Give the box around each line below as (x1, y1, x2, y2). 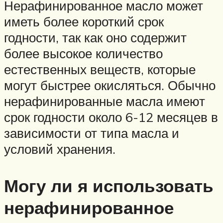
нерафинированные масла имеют (4, 93, 205, 110)
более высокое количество (4, 45, 163, 62)
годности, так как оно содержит (4, 29, 187, 46)
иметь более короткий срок (4, 13, 164, 30)
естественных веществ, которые (4, 61, 196, 78)
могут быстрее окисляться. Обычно (4, 77, 216, 94)
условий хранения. (4, 141, 115, 157)
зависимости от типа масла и (4, 125, 179, 141)
